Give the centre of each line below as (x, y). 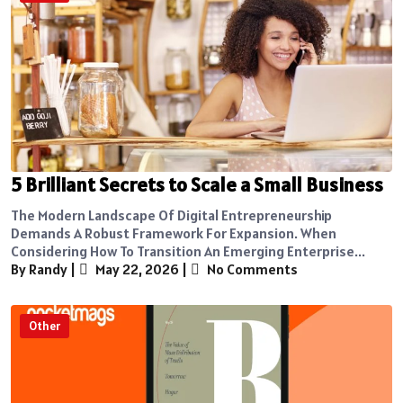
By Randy (39, 269)
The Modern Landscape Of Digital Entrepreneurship (171, 215)
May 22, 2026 (136, 269)
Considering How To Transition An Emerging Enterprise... (188, 251)
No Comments (251, 269)
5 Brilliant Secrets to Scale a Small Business (197, 184)
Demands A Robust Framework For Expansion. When (174, 233)
